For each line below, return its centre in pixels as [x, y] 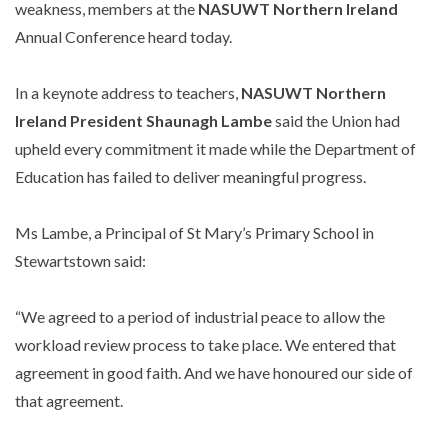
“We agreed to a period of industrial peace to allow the [200, 317]
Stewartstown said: [80, 261]
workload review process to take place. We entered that [205, 345]
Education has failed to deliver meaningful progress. [190, 177]
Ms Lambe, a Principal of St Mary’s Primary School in [194, 233]
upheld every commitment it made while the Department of [215, 149]
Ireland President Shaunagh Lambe [143, 121]
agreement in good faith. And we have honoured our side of [214, 373]
